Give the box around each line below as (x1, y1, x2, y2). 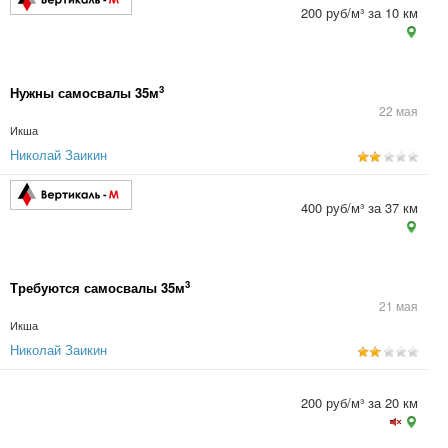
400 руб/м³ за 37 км (301, 198, 418, 217)
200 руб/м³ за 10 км (301, 3, 418, 22)
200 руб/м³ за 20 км (301, 393, 418, 412)
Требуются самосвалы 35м (10, 278, 185, 297)
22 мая (379, 102, 418, 119)
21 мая (379, 297, 418, 314)
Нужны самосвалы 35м (10, 83, 159, 102)
